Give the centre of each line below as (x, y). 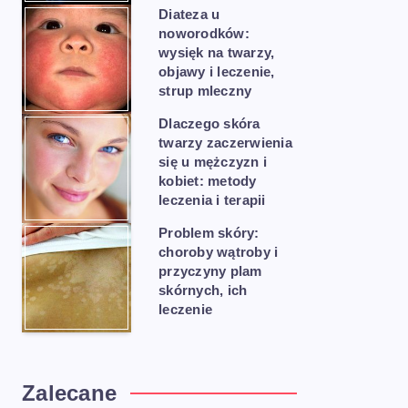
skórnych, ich (203, 290)
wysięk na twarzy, (217, 52)
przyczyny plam (210, 271)
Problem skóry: (209, 233)
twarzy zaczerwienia (225, 143)
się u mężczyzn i (213, 162)
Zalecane (69, 393)
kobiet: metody (208, 181)
